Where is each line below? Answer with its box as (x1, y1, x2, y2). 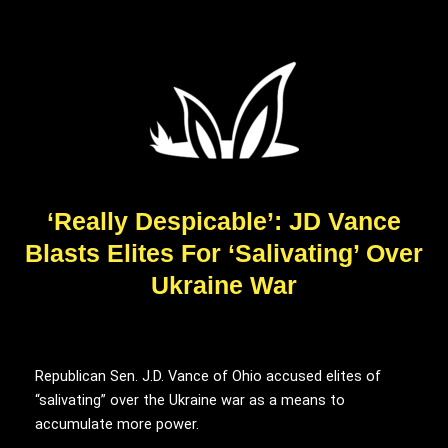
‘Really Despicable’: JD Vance (47, 207, 401, 235)
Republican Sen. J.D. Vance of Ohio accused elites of (35, 366, 381, 385)
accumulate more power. (35, 414, 199, 433)
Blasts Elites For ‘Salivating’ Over (25, 239, 423, 267)
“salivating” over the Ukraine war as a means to (35, 390, 345, 409)
